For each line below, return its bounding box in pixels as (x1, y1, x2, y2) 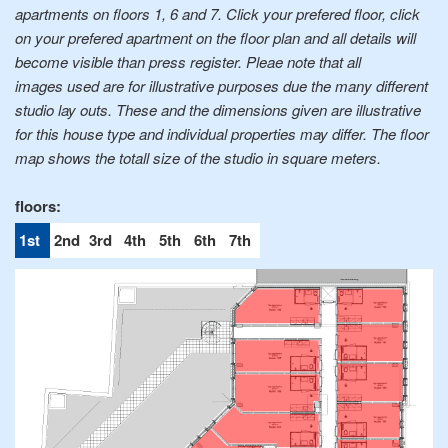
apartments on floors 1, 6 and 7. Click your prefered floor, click (15, 3, 420, 25)
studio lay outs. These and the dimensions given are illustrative (15, 99, 421, 121)
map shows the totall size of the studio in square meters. (15, 147, 381, 169)
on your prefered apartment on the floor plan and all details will (15, 27, 416, 49)
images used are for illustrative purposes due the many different (15, 75, 428, 97)
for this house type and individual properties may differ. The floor (15, 123, 429, 145)
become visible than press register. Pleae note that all (15, 51, 361, 73)
